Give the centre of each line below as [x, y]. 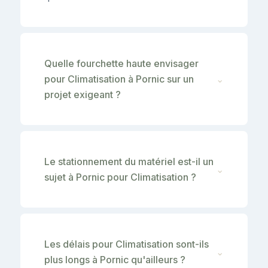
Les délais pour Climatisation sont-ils [127, 244]
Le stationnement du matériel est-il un [129, 161]
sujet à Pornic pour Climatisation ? [120, 177]
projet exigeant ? [83, 94]
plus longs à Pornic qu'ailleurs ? [115, 259]
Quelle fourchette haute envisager [121, 63]
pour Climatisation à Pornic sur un [119, 79]
